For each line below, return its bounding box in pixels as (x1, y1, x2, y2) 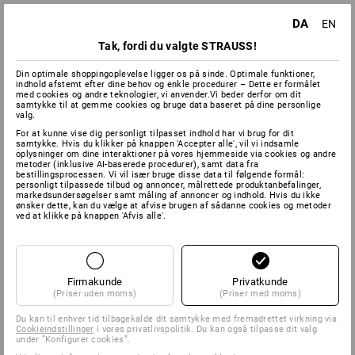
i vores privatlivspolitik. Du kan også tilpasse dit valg (94, 323, 317, 334)
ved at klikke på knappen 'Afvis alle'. (16, 210, 166, 221)
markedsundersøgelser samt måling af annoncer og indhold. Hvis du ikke (16, 189, 321, 200)
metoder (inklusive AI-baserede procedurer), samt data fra (16, 158, 259, 170)
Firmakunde (67, 275, 123, 288)
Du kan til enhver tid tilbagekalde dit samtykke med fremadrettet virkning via (16, 313, 338, 324)
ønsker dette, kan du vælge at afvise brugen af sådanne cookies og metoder (16, 200, 331, 211)
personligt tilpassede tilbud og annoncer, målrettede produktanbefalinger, (16, 179, 321, 190)
